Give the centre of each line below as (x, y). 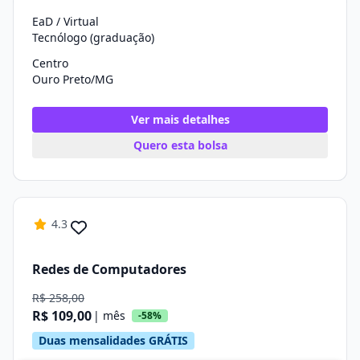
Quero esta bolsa (180, 145)
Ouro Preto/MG (73, 79)
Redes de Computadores (109, 269)
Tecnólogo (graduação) (93, 37)
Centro (50, 63)
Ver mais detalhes (180, 119)
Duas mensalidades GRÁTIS (113, 340)
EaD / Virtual (65, 21)
